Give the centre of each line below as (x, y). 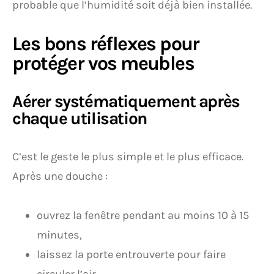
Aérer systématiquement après (126, 101)
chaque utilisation (80, 118)
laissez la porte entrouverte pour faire (131, 254)
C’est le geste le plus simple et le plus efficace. (128, 157)
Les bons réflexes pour (106, 44)
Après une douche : (60, 176)
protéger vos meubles (103, 63)
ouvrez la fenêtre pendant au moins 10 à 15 (143, 215)
